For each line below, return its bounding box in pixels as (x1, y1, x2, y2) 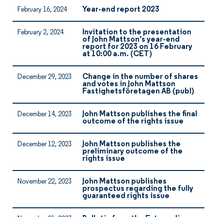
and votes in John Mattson (82, 80, 175, 88)
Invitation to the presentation (82, 29, 191, 36)
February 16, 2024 (17, 6, 67, 14)
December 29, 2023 (17, 74, 72, 81)
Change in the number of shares (82, 73, 198, 81)
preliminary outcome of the (82, 148, 183, 155)
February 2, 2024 (17, 29, 63, 36)
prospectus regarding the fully (82, 185, 193, 193)
